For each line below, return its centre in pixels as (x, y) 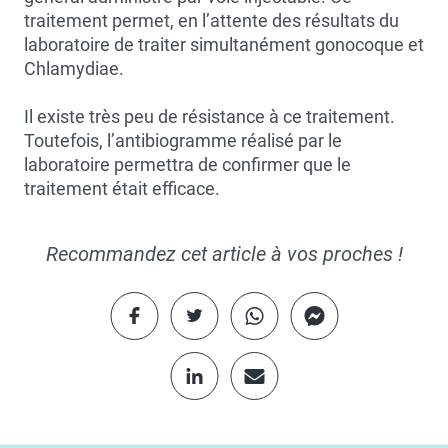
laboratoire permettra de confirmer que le (187, 164)
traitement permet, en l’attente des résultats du (211, 20)
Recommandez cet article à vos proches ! (224, 254)
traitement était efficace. (122, 188)
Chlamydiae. (74, 68)
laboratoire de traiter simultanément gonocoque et (224, 44)
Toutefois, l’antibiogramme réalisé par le (183, 140)
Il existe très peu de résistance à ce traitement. (209, 116)
